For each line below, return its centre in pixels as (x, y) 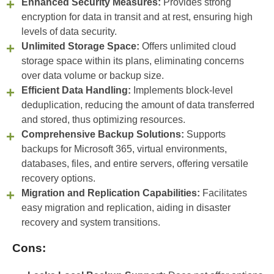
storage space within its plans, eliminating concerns (133, 61)
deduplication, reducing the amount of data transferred (138, 105)
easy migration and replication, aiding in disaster (126, 208)
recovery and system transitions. (91, 223)
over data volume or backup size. (93, 76)
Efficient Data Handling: (76, 91)
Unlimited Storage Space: (80, 46)
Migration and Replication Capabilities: (111, 193)
